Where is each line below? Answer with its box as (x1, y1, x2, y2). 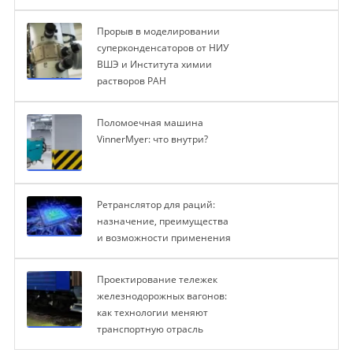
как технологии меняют (96, 306, 208, 320)
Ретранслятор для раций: (96, 198, 215, 212)
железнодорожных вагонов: (96, 289, 227, 303)
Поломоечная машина (96, 116, 203, 130)
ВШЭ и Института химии (96, 58, 212, 72)
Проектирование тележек (96, 273, 217, 287)
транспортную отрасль (96, 322, 203, 336)
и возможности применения (96, 231, 231, 245)
